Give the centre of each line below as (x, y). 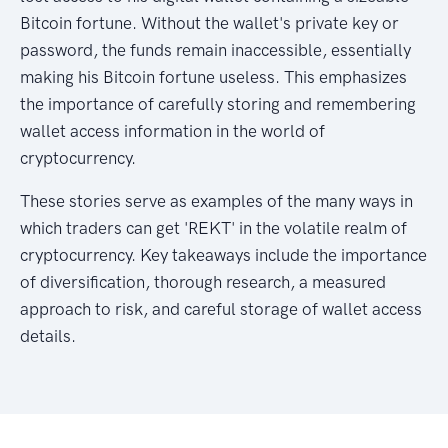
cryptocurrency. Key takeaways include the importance (223, 254)
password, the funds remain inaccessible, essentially (215, 49)
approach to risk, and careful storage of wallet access (221, 308)
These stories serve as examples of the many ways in (216, 200)
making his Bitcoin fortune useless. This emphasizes (213, 76)
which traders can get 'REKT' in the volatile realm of (213, 227)
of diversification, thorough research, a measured (203, 281)
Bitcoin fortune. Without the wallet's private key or (209, 22)
